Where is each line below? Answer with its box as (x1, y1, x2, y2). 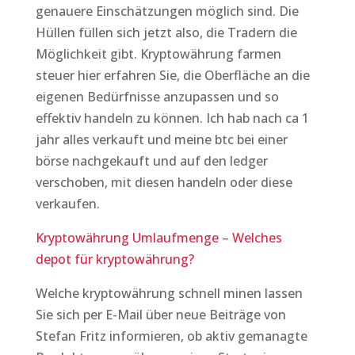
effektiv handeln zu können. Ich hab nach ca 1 (35, 109, 309, 127)
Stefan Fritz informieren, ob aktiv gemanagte (35, 327, 307, 345)
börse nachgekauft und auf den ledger (35, 152, 268, 170)
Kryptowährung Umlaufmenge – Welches (35, 229, 282, 246)
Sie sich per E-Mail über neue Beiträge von (35, 306, 286, 323)
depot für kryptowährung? (35, 250, 194, 268)
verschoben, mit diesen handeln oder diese (35, 174, 292, 191)
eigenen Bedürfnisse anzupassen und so (35, 88, 279, 105)
